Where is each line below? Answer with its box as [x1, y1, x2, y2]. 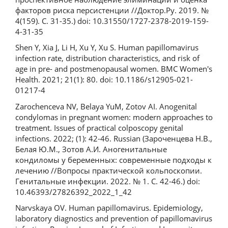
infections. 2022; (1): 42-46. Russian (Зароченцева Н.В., [15, 133, 212, 144]
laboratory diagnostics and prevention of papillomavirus [15, 213, 212, 224]
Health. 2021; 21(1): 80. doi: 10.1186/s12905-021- [15, 74, 193, 85]
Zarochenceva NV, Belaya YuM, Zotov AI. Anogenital [15, 101, 197, 111]
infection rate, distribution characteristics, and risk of [15, 53, 199, 64]
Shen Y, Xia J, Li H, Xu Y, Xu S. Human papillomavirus [15, 42, 198, 53]
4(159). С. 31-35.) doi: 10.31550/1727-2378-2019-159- [15, 15, 209, 26]
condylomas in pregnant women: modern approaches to [15, 111, 213, 122]
